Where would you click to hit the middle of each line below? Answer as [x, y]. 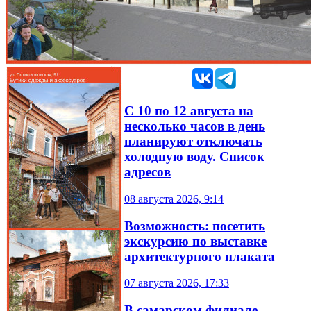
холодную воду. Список [194, 157]
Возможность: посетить [195, 226]
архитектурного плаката [200, 256]
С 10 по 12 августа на [189, 111]
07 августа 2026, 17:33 [177, 283]
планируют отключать [193, 142]
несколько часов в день [195, 126]
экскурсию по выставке [195, 241]
